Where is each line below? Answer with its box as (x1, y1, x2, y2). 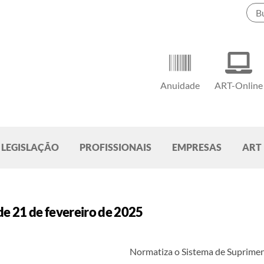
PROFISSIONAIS (80, 141, 151, 153)
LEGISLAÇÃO (1, 141, 59, 153)
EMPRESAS (172, 141, 222, 153)
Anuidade (160, 80, 200, 91)
